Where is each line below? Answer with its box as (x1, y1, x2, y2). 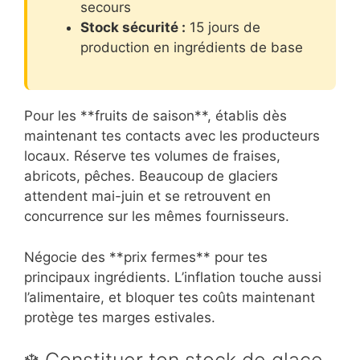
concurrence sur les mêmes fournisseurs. (24, 208, 289, 225)
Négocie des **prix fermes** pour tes (24, 248, 268, 265)
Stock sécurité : (80, 18, 186, 35)
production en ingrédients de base (80, 39, 303, 55)
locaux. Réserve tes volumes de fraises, (24, 148, 280, 165)
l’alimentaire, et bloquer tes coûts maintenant (24, 288, 315, 305)
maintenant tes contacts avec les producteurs (24, 128, 320, 145)
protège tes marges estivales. (24, 309, 215, 325)
